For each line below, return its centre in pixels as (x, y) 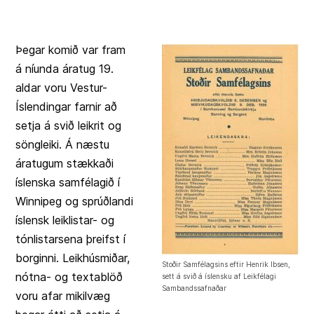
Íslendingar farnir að (67, 107)
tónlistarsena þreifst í (71, 239)
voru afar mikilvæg (63, 296)
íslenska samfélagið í (68, 183)
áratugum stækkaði (65, 164)
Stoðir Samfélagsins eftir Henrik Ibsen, (226, 265)
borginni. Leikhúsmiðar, (73, 258)
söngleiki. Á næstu (63, 145)
